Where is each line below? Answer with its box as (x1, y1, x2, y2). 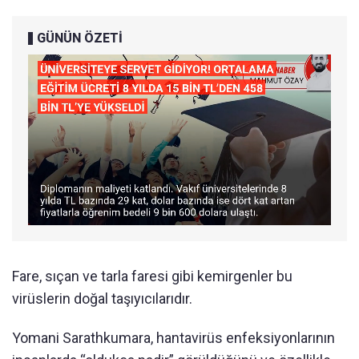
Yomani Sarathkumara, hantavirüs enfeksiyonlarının (12, 329, 335, 346)
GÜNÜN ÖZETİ (37, 30, 123, 46)
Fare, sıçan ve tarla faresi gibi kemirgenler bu (12, 267, 292, 284)
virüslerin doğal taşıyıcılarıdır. (12, 289, 192, 307)
